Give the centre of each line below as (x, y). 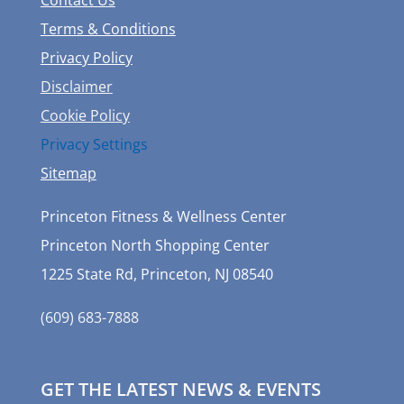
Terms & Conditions (108, 28)
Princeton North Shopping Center (155, 245)
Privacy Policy (86, 57)
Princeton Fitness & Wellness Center (163, 216)
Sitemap (68, 173)
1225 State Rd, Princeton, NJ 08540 (156, 274)
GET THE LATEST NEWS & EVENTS (180, 389)
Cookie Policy (85, 115)
